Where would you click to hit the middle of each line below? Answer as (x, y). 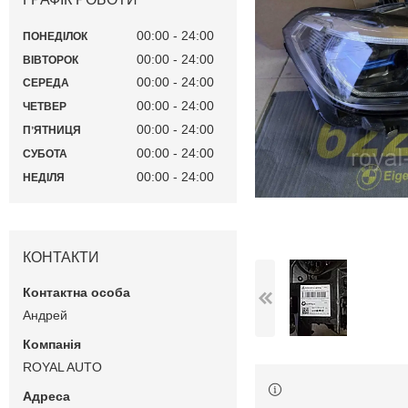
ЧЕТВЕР (45, 107)
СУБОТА (45, 153)
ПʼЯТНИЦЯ (52, 131)
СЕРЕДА (46, 83)
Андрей (45, 315)
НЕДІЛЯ (44, 177)
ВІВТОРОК (51, 60)
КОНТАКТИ (61, 257)
